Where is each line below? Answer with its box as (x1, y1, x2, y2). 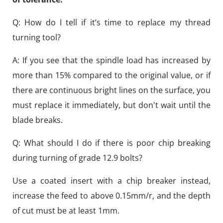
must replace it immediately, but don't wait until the (12, 100, 211, 111)
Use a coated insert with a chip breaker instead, (12, 175, 211, 187)
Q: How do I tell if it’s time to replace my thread (12, 17, 211, 28)
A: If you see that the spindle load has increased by (12, 55, 211, 66)
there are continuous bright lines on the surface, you (12, 85, 211, 96)
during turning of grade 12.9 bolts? (12, 152, 142, 164)
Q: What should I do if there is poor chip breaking (12, 137, 211, 149)
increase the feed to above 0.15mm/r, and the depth (12, 190, 211, 202)
